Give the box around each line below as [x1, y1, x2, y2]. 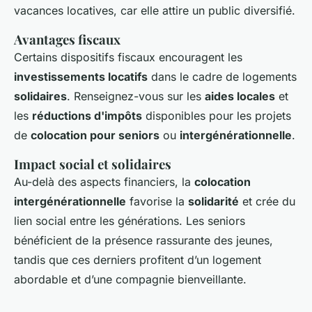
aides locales [205, 89, 275, 104]
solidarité [188, 194, 239, 209]
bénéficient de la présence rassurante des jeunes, [14, 233, 273, 248]
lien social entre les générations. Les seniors [14, 214, 245, 228]
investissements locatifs [14, 70, 148, 84]
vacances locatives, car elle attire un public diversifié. [14, 3, 295, 18]
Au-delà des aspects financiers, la [14, 175, 194, 189]
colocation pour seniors [31, 128, 159, 143]
